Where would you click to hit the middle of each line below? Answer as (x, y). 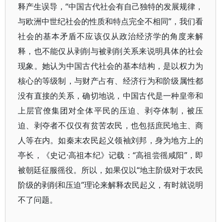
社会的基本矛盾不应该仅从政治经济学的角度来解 (111, 36)
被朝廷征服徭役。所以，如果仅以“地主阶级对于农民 (111, 170)
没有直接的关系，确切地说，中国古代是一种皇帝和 (111, 96)
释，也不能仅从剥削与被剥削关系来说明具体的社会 (111, 51)
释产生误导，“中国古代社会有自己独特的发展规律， (111, 6)
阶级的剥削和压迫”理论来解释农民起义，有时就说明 (111, 185)
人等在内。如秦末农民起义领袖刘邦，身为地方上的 (111, 140)
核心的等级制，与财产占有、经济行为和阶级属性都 (111, 81)
